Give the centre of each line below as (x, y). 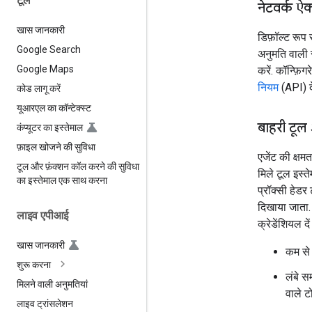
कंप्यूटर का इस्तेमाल (50, 127)
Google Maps (45, 69)
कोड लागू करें (39, 88)
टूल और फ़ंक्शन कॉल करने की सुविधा (78, 166)
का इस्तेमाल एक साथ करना (62, 180)
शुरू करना (34, 265)
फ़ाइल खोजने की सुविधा (56, 147)
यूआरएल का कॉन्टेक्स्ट (54, 108)
